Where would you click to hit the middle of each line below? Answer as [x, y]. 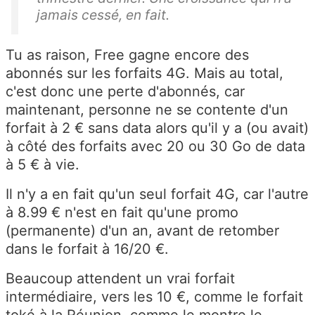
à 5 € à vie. [43, 164]
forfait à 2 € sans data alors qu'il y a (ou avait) [157, 128]
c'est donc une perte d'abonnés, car [125, 91]
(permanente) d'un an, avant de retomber [142, 230]
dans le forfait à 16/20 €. [87, 249]
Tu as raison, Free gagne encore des [127, 54]
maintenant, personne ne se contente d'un [147, 109]
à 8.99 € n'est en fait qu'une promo [122, 212]
